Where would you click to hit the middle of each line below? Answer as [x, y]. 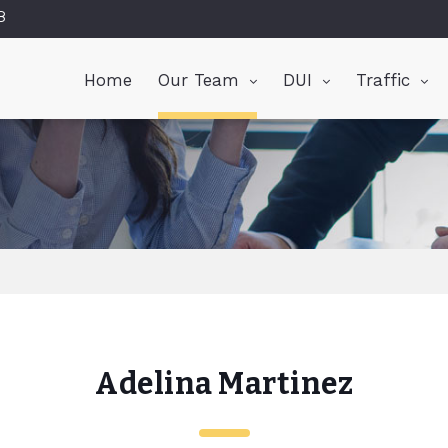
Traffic [383, 80]
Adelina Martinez [224, 384]
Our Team [198, 80]
